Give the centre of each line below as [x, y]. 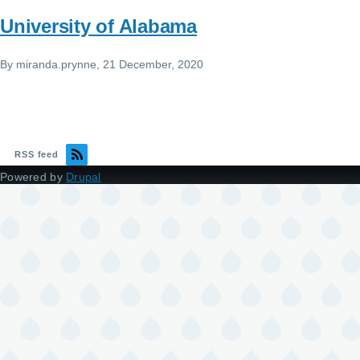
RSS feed [37, 154]
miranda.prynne [56, 64]
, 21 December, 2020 [150, 64]
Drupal [84, 176]
